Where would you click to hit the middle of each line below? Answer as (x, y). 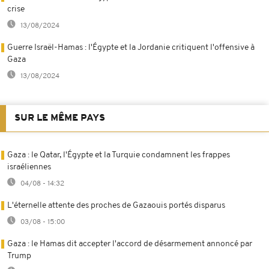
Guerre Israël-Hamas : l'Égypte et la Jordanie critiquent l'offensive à (131, 47)
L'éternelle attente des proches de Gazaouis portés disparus (116, 205)
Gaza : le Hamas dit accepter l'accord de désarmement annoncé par (130, 244)
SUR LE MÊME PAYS (60, 118)
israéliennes (29, 167)
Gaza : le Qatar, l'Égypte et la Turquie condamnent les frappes (119, 155)
